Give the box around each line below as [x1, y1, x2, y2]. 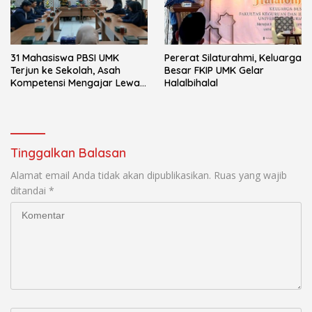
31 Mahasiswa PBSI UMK [10, 52, 119, 65]
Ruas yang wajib [214, 169, 287, 182]
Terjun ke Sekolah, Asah [10, 64, 120, 77]
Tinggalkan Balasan [10, 145, 126, 162]
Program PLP [10, 89, 71, 102]
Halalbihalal [164, 77, 218, 90]
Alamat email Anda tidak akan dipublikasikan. [10, 169, 211, 182]
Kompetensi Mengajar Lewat [10, 77, 143, 90]
